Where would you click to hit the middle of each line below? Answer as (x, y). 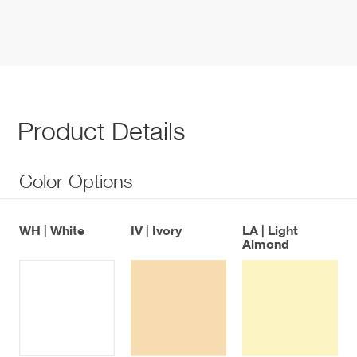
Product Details (101, 130)
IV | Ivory (156, 229)
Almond (265, 243)
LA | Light (270, 229)
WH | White (52, 229)
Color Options (76, 180)
